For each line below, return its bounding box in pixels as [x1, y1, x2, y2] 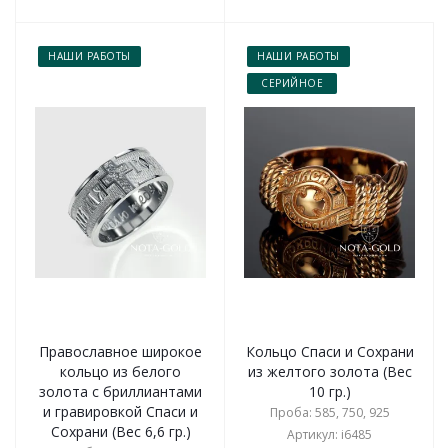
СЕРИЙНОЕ [261, 76, 323, 90]
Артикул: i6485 [287, 426, 372, 443]
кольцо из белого [60, 362, 181, 381]
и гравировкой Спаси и [43, 402, 198, 421]
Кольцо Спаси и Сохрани [245, 342, 414, 361]
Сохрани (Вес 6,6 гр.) [50, 422, 191, 441]
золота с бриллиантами [39, 382, 202, 401]
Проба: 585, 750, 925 [269, 404, 390, 421]
